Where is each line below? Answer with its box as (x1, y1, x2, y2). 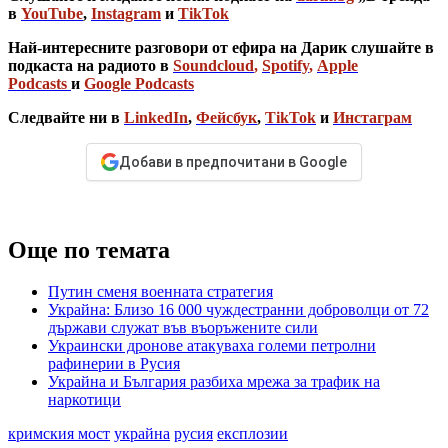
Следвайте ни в (8, 108, 124, 126)
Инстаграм (333, 108, 412, 126)
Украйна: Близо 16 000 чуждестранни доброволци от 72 (48, 301, 429, 319)
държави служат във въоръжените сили (48, 319, 318, 337)
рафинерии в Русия (48, 355, 180, 373)
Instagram (91, 4, 161, 22)
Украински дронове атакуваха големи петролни (48, 337, 376, 355)
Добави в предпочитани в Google (119, 153, 347, 170)
